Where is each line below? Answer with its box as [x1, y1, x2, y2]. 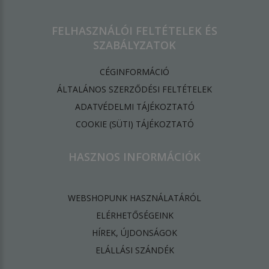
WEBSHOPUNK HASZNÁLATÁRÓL [68, 192, 201, 204]
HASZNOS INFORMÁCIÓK [68, 150, 201, 165]
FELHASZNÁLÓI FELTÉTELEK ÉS [52, 23, 217, 38]
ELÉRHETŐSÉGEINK [95, 210, 174, 222]
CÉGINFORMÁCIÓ [100, 66, 169, 78]
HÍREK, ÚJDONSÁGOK [92, 227, 177, 239]
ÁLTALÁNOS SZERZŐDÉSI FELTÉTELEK [57, 83, 212, 95]
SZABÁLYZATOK [93, 38, 176, 53]
